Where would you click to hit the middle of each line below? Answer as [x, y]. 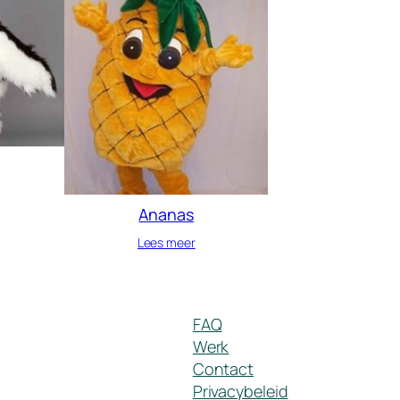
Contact [223, 368]
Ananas [166, 214]
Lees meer [166, 242]
